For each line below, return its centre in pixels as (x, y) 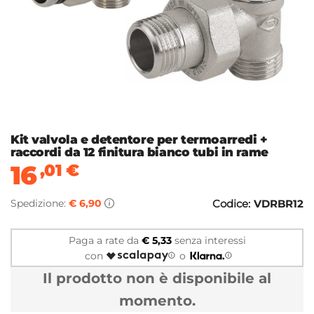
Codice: (231, 204)
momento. (157, 301)
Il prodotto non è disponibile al (157, 279)
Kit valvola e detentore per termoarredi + (139, 140)
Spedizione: (40, 204)
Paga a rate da (105, 240)
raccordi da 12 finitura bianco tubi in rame (139, 152)
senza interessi (209, 240)
